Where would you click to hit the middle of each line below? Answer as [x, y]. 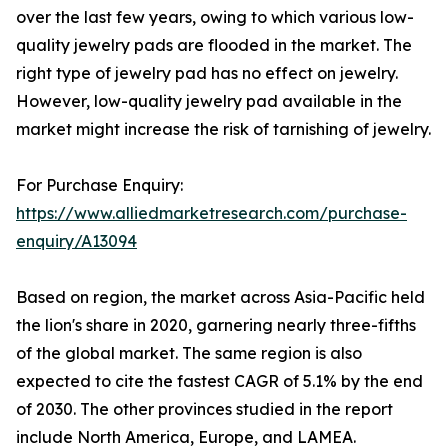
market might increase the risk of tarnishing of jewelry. [223, 129]
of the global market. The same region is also [189, 353]
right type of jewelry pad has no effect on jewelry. [207, 73]
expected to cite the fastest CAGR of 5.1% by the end [219, 381]
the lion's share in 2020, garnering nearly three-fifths [216, 325]
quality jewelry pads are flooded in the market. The [214, 45]
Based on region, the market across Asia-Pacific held [220, 297]
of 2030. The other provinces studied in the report [204, 409]
